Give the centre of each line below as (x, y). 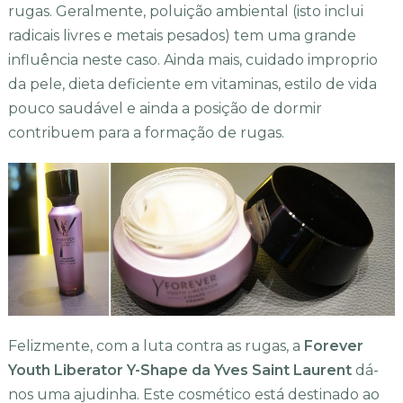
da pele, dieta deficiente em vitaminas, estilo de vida (192, 85)
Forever (333, 345)
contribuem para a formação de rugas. (146, 133)
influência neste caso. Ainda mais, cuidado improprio (193, 60)
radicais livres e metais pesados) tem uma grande (182, 36)
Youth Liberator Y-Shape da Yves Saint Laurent (179, 370)
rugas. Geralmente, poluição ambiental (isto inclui (185, 12)
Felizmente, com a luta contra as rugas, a (156, 345)
